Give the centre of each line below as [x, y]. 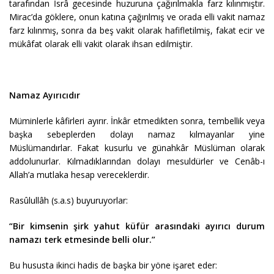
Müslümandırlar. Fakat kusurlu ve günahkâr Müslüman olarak [137, 147]
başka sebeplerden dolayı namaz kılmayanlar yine [137, 134]
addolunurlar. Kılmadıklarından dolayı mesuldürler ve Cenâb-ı [137, 161]
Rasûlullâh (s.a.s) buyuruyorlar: [68, 200]
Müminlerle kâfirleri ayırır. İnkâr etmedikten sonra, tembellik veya [137, 120]
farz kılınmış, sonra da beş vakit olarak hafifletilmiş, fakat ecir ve [137, 30]
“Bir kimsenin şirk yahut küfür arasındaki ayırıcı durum [137, 226]
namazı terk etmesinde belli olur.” [82, 239]
